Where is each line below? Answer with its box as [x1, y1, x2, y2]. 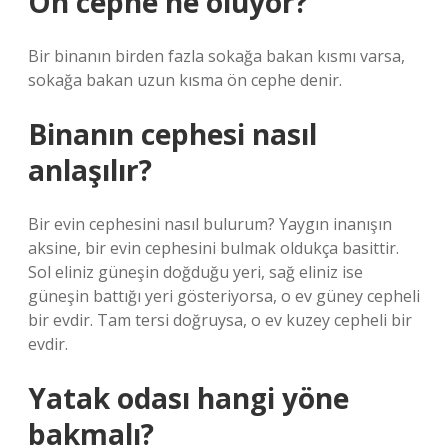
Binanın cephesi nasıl [28, 115, 317, 153]
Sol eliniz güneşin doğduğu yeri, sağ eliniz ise [28, 261, 363, 283]
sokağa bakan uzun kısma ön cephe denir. [28, 69, 342, 91]
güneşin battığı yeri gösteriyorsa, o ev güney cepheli [28, 285, 420, 307]
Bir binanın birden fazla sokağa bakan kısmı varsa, [28, 45, 405, 67]
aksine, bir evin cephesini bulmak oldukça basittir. [28, 237, 399, 259]
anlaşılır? [28, 151, 152, 189]
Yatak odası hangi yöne [28, 379, 349, 417]
